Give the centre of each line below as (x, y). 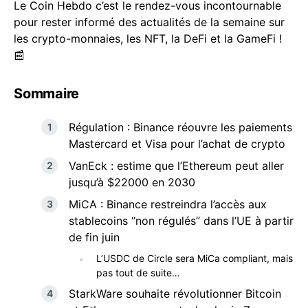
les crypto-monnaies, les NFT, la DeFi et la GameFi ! (148, 38)
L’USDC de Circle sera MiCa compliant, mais (195, 258)
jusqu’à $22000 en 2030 (132, 182)
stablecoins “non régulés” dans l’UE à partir (181, 221)
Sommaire (46, 93)
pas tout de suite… (138, 273)
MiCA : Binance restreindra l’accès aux (168, 204)
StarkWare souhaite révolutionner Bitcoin (175, 294)
